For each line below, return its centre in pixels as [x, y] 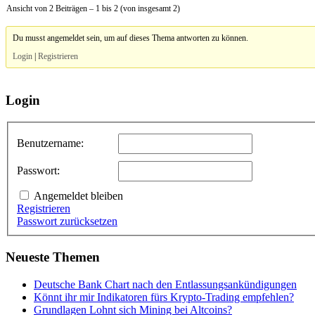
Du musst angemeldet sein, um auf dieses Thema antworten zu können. [131, 38]
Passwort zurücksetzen [67, 221]
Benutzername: [50, 143]
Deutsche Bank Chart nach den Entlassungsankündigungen [165, 284]
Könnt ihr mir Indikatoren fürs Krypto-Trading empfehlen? [164, 297]
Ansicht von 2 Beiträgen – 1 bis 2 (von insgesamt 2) [93, 8]
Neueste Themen [53, 257]
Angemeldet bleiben [78, 196]
